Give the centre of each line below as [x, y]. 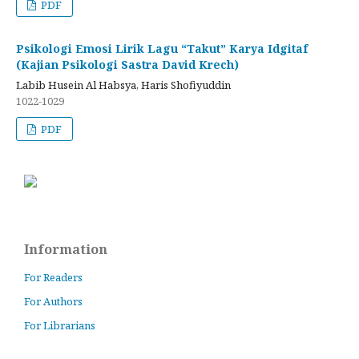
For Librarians [60, 326]
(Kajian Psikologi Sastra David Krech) [127, 65]
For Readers [53, 278]
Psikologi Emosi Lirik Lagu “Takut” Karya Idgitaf [162, 49]
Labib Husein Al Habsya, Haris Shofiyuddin [123, 85]
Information [66, 250]
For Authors [53, 302]
